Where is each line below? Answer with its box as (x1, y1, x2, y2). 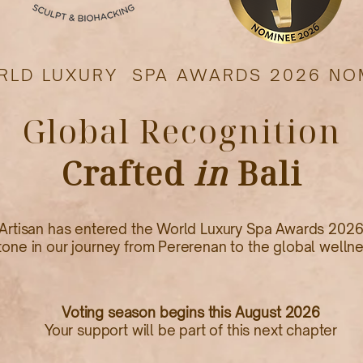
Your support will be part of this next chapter (44, 322, 338, 339)
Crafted (61, 151, 194, 195)
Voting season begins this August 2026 (62, 304, 320, 321)
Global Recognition (22, 109, 341, 153)
